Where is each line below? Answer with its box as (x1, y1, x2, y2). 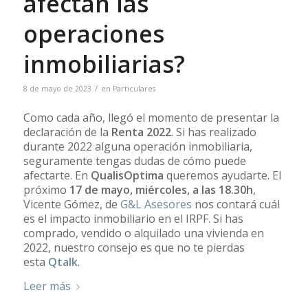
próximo (23, 182, 69, 198)
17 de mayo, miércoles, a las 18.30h (69, 182, 253, 198)
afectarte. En (23, 168, 91, 184)
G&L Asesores (120, 197, 192, 212)
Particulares (112, 83, 155, 93)
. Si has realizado (170, 124, 256, 140)
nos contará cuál (191, 197, 280, 212)
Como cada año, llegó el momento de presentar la (23, 110, 279, 126)
